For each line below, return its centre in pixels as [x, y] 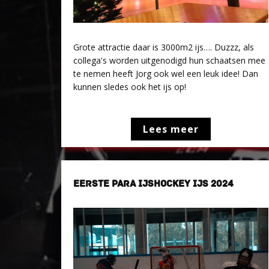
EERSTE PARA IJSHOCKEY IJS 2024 [153, 184]
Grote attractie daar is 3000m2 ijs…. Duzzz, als [164, 47]
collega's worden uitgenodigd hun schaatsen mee [169, 60]
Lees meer [171, 129]
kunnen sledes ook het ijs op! [130, 87]
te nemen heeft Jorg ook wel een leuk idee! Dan [166, 74]
